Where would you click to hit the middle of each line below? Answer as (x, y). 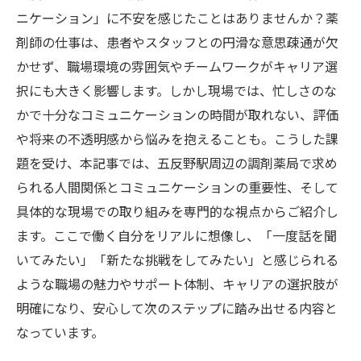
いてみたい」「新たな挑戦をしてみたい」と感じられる (177, 259)
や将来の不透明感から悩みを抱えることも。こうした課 (177, 139)
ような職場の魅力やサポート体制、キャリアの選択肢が (177, 284)
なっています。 (60, 332)
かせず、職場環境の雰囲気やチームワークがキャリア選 (177, 66)
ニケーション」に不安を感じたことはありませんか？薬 (177, 18)
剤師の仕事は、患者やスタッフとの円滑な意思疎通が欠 (177, 42)
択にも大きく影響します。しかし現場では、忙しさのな (176, 90)
